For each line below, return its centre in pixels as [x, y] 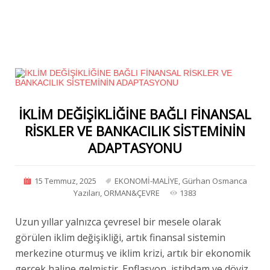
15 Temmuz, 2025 [65, 181]
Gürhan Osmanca [214, 181]
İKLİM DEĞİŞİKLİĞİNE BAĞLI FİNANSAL [135, 114]
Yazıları [87, 193]
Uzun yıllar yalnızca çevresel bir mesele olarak [118, 221]
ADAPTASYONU [135, 147]
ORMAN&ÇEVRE [132, 193]
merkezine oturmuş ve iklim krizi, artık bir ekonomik [133, 253]
